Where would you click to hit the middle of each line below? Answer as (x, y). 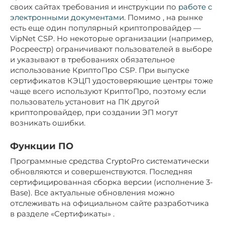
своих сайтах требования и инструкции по (94, 7)
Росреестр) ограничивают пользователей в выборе (111, 49)
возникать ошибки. (48, 123)
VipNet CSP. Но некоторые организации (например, (111, 38)
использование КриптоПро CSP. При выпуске (100, 70)
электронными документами (67, 17)
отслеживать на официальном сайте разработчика (109, 203)
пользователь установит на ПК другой (85, 101)
